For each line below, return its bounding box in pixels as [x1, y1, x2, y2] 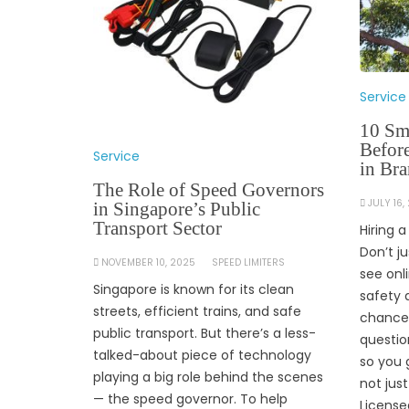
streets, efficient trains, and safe [93, 302, 301, 321]
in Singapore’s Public [93, 198, 260, 221]
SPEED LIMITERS [212, 256, 285, 270]
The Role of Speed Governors [93, 179, 324, 202]
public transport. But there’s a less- [93, 324, 316, 343]
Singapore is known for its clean [93, 280, 294, 299]
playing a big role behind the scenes [93, 368, 323, 387]
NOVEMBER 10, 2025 [101, 256, 195, 270]
